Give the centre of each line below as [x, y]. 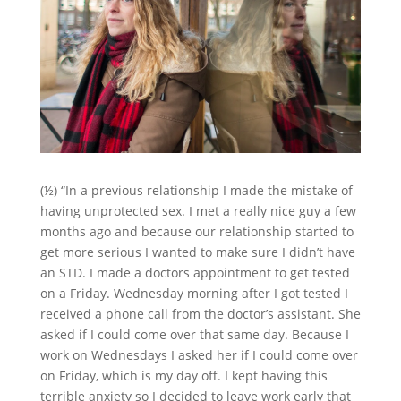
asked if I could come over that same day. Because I [194, 335]
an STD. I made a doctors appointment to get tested [195, 273]
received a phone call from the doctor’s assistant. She [200, 314]
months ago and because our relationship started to [196, 232]
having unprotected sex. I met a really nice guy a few [198, 211]
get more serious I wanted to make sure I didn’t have [197, 252]
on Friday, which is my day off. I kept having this [183, 376]
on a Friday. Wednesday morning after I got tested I [194, 294]
